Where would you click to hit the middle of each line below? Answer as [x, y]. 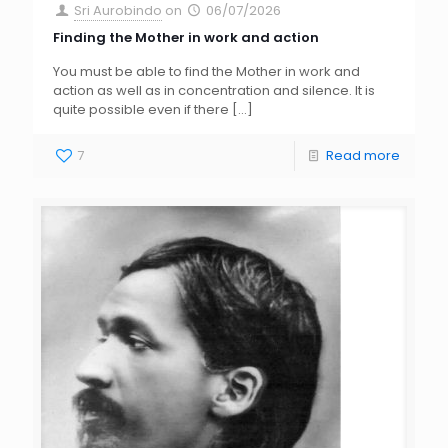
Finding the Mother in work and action [186, 37]
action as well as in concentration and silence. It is [214, 90]
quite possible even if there [141, 109]
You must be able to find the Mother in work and [206, 71]
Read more [363, 155]
